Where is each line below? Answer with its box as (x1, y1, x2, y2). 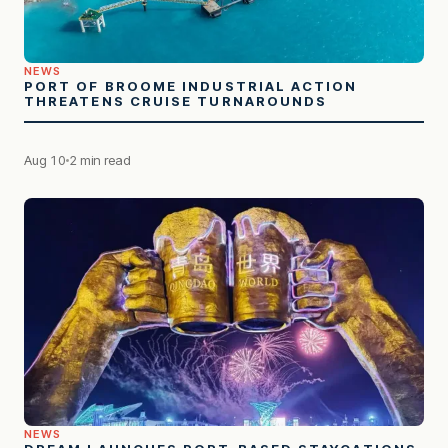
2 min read (69, 151, 131, 168)
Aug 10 (24, 151, 66, 168)
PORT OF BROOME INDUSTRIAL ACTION (24, 77, 358, 94)
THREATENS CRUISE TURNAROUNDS (24, 92, 328, 109)
